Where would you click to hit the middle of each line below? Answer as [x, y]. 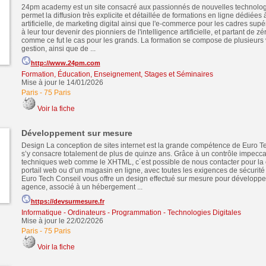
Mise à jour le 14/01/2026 [62, 83]
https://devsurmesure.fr [67, 201]
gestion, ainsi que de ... [58, 49]
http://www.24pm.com [65, 63]
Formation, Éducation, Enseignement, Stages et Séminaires [117, 74]
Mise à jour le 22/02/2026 [62, 221]
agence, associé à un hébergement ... [82, 187]
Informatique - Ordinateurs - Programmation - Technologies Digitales [131, 213]
